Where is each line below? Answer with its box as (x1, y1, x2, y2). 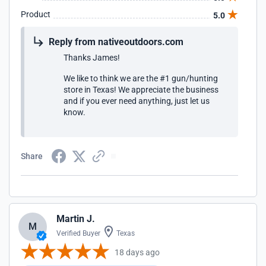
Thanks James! (64, 53, 120, 62)
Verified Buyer (56, 229, 100, 237)
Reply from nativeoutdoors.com (49, 36, 183, 47)
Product (21, 9, 50, 19)
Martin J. (56, 213, 95, 224)
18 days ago (115, 247, 160, 257)
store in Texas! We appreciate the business (64, 85, 218, 94)
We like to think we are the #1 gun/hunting (64, 74, 218, 83)
